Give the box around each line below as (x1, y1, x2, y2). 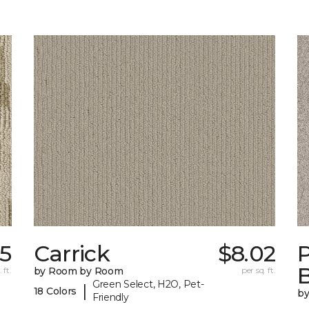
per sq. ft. (241, 265, 276, 276)
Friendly (92, 291, 129, 304)
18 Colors (33, 284, 77, 297)
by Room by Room (33, 265, 123, 278)
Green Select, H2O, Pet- (92, 278, 204, 291)
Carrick (33, 240, 110, 268)
